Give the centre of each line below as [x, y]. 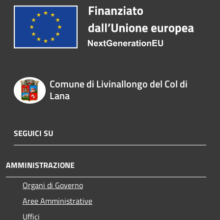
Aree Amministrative [57, 201]
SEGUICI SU [33, 133]
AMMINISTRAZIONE [40, 165]
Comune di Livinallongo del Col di [118, 84]
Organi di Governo [53, 185]
